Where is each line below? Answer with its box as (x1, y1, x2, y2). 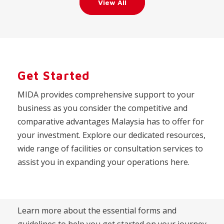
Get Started (17, 68, 90, 83)
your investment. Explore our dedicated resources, (17, 129, 205, 141)
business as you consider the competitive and (17, 102, 187, 114)
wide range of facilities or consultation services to (17, 143, 203, 154)
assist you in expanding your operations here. (17, 156, 189, 168)
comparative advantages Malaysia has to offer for (17, 116, 204, 127)
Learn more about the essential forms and (17, 205, 176, 216)
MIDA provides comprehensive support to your (17, 89, 194, 100)
